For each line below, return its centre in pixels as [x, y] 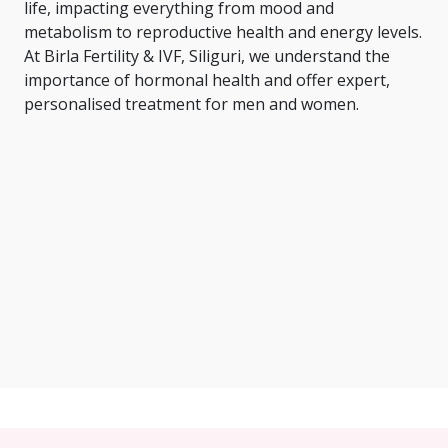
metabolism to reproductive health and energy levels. [223, 32]
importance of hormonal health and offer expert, [207, 80]
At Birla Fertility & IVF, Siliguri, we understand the [207, 56]
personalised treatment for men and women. [191, 104]
